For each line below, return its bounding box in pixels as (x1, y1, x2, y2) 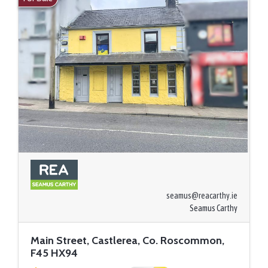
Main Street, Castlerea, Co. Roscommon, (31, 233, 224, 247)
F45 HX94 (31, 246, 78, 260)
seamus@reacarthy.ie (166, 190, 237, 200)
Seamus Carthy (190, 203, 237, 213)
